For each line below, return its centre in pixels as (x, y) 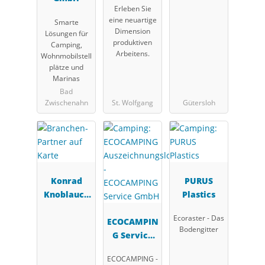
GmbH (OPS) (199, 25)
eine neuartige (132, 20)
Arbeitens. (132, 53)
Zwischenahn (66, 103)
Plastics (199, 194)
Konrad (66, 180)
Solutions (199, 12)
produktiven (132, 42)
